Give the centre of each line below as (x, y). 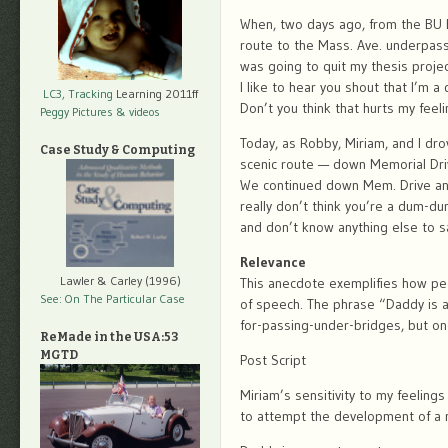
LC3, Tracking (77, 93)
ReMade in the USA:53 (109, 336)
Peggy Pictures (76, 111)
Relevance (273, 262)
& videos (138, 111)
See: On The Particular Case (112, 298)
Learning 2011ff (155, 93)
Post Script (273, 360)
